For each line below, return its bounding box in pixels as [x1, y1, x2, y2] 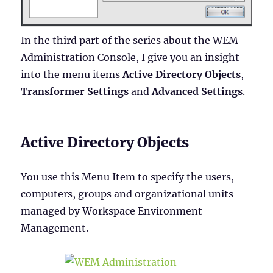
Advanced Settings [152, 85, 243, 98]
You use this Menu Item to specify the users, [21, 171, 235, 183]
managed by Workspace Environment [21, 205, 203, 218]
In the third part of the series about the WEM [21, 34, 239, 47]
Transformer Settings [21, 85, 129, 98]
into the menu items [21, 68, 123, 81]
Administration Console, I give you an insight [21, 51, 240, 64]
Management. [21, 222, 89, 235]
